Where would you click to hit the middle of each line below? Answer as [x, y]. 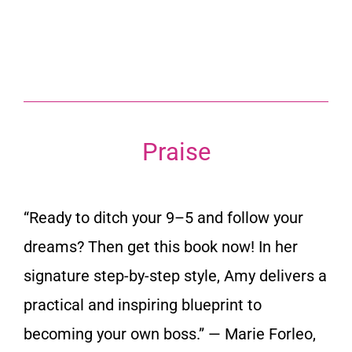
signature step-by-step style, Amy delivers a [175, 275]
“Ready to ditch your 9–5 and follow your [163, 217]
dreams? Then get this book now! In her [161, 246]
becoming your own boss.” [116, 334]
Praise [176, 152]
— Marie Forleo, [262, 334]
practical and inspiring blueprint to [143, 304]
